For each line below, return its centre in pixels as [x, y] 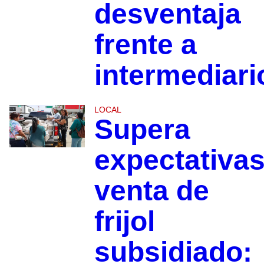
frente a [145, 44]
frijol [124, 221]
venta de [151, 190]
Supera [142, 129]
